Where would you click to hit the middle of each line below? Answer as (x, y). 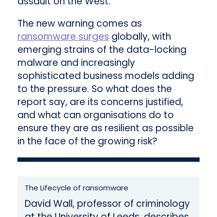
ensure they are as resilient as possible (105, 128)
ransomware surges (63, 37)
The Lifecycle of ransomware (76, 188)
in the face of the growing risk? (87, 141)
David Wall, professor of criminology (107, 204)
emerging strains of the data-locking (102, 50)
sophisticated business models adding (106, 76)
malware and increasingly (76, 63)
